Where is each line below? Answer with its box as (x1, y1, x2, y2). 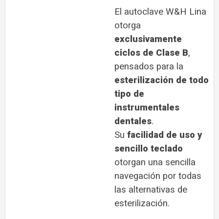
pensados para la (114, 60, 183, 74)
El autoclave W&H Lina (114, 5, 206, 19)
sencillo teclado (114, 142, 183, 156)
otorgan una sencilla (114, 155, 196, 170)
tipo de (114, 87, 144, 101)
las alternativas (114, 183, 177, 197)
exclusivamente (114, 32, 182, 46)
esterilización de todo (114, 73, 209, 88)
